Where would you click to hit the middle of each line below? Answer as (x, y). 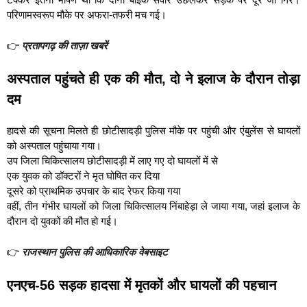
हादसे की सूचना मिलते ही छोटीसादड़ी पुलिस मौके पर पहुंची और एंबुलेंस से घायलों (153, 131)
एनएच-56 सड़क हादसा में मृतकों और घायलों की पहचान (142, 285)
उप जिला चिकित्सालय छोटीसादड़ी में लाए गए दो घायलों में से (112, 161)
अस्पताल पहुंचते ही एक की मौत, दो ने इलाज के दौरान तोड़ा (153, 79)
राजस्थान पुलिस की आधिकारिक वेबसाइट (95, 251)
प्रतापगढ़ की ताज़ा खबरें (65, 45)
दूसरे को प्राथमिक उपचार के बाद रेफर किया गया (94, 191)
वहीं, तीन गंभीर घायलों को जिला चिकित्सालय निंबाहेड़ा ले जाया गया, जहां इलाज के (153, 206)
